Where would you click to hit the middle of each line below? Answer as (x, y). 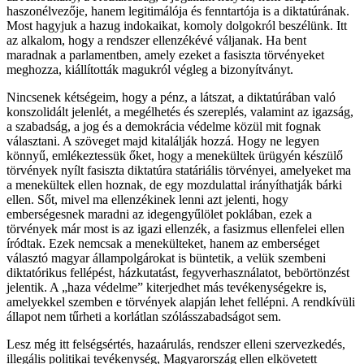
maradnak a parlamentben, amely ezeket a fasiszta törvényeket (165, 54)
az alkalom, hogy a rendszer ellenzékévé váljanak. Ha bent (156, 40)
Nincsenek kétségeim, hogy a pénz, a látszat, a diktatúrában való (171, 97)
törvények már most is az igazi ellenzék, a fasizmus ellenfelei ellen (175, 228)
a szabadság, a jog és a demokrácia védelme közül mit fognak (164, 126)
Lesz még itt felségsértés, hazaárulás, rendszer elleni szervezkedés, (176, 344)
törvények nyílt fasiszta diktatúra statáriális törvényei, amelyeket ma (179, 170)
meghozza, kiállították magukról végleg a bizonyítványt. (150, 69)
